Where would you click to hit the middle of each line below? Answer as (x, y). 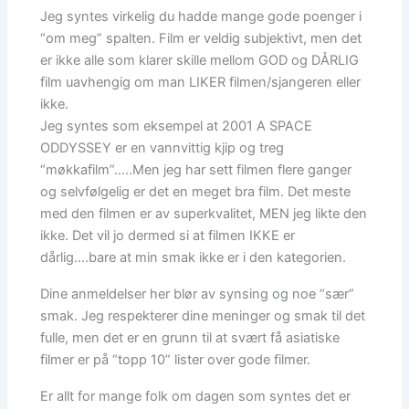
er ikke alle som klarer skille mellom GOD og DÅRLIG (200, 60)
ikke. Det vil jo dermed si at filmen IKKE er (168, 235)
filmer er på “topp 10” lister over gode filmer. (176, 359)
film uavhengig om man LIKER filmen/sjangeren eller (201, 82)
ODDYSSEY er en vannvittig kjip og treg (163, 147)
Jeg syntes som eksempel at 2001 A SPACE (177, 126)
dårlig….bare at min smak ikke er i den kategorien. (194, 257)
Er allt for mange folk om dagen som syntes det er (196, 396)
